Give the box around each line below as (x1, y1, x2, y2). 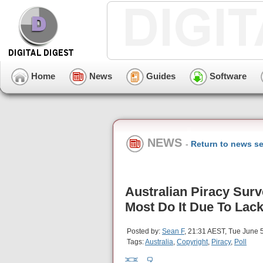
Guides (144, 70, 176, 81)
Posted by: (127, 227, 162, 236)
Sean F (162, 227, 184, 236)
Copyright (177, 238, 208, 247)
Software (207, 70, 247, 81)
